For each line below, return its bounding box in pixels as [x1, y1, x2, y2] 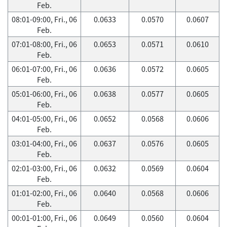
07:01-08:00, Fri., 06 [12, 39, 77, 50]
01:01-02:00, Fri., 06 [12, 187, 77, 199]
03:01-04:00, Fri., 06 [12, 138, 77, 149]
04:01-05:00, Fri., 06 [12, 113, 77, 124]
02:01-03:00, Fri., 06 [12, 163, 77, 174]
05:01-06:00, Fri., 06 [12, 88, 77, 99]
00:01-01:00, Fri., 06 [12, 212, 77, 223]
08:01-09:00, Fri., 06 [12, 14, 77, 25]
